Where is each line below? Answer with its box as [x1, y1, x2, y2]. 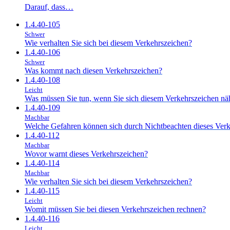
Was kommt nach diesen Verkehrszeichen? [25, 66, 162, 75]
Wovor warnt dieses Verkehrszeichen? [25, 149, 148, 158]
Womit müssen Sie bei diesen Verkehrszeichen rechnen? [25, 204, 206, 214]
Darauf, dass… [25, 2, 73, 11]
